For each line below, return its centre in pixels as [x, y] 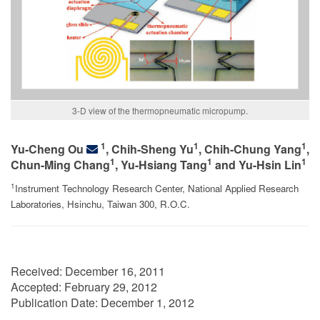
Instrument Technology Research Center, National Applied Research [157, 188]
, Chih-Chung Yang [250, 149]
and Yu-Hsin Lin [257, 165]
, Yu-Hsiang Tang [161, 165]
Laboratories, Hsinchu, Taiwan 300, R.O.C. [100, 204]
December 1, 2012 [147, 302]
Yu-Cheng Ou [49, 149]
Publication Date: [56, 302]
